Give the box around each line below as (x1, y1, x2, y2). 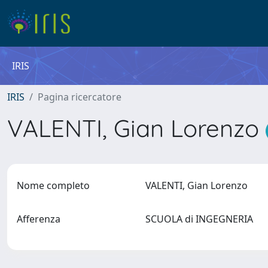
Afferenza (17, 212, 60, 226)
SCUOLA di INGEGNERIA (145, 212, 258, 226)
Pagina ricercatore (38, 90, 121, 103)
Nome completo (17, 179, 90, 192)
